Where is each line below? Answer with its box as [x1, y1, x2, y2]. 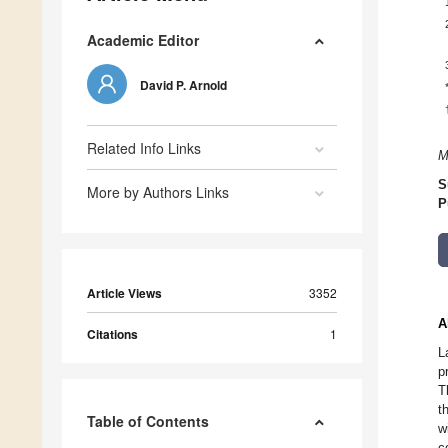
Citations [87, 325, 138, 344]
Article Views [87, 284, 162, 303]
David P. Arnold [140, 76, 227, 95]
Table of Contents [87, 411, 209, 432]
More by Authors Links [87, 182, 229, 203]
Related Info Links [87, 138, 201, 159]
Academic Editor [87, 30, 199, 51]
